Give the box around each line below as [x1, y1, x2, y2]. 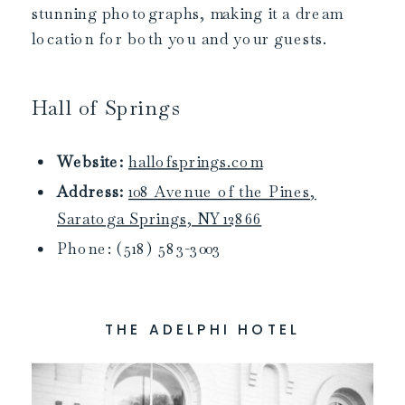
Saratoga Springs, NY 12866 [57, 208, 262, 230]
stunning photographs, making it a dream [32, 3, 343, 24]
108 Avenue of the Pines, [127, 182, 316, 202]
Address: [57, 182, 124, 202]
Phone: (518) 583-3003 [57, 239, 221, 259]
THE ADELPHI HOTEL [104, 318, 301, 339]
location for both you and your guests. [32, 28, 328, 50]
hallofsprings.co [127, 151, 251, 173]
